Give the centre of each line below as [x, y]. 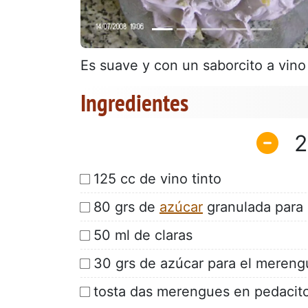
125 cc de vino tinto [157, 178]
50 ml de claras [143, 235]
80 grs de [126, 207]
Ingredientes [134, 103]
